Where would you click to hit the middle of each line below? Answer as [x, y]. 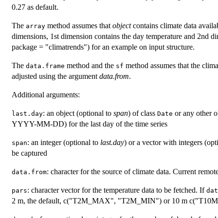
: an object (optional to [78, 113]
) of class [143, 113]
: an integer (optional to [64, 143]
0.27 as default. [35, 7]
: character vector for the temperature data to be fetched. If [117, 190]
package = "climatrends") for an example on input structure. [103, 47]
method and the [90, 66]
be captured [29, 153]
